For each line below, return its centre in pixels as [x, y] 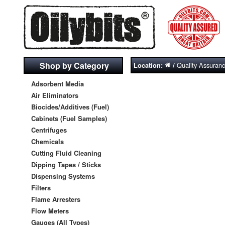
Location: [149, 66]
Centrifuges [49, 130]
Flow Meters [50, 210]
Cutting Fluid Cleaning [66, 153]
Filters [41, 187]
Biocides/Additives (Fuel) [70, 106]
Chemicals [47, 141]
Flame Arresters [56, 199]
